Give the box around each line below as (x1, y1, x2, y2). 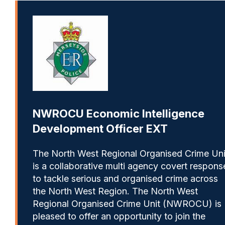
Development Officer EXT (33, 122, 168, 135)
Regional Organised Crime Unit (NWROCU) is (33, 198, 221, 209)
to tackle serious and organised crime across (33, 173, 218, 184)
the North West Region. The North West (33, 185, 198, 196)
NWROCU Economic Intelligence (33, 106, 204, 120)
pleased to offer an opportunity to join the (33, 210, 205, 221)
